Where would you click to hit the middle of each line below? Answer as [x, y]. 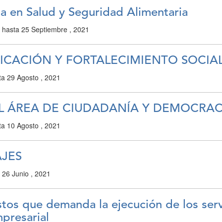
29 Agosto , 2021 [34, 78]
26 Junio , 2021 [27, 174]
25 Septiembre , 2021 [55, 29]
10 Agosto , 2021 [34, 126]
